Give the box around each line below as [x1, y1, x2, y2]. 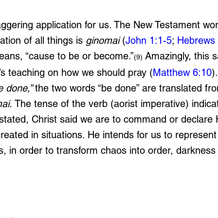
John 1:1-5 [126, 35, 172, 46]
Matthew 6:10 [153, 67, 212, 78]
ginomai [86, 35, 119, 46]
